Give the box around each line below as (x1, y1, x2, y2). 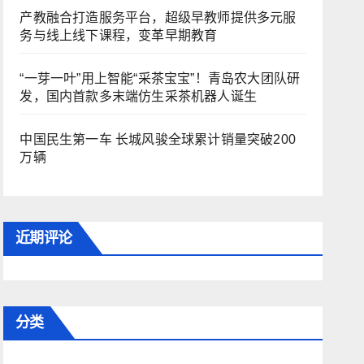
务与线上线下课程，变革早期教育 (19, 28, 218, 42)
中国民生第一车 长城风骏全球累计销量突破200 (19, 132, 296, 146)
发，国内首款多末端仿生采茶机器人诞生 (19, 89, 257, 103)
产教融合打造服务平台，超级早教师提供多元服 (19, 11, 297, 24)
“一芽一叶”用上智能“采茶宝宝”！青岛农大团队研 (19, 71, 301, 85)
